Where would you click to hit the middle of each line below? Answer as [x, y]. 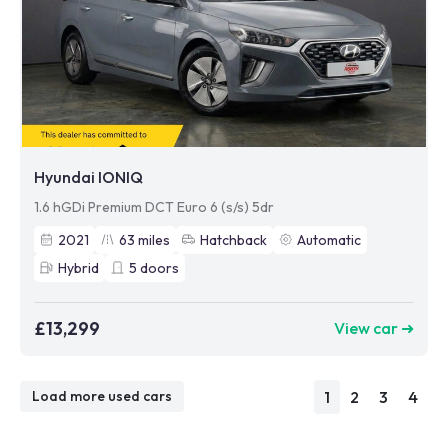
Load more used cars [102, 396]
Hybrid [78, 267]
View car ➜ [374, 328]
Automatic [329, 239]
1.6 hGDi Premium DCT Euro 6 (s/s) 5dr [154, 206]
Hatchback [233, 239]
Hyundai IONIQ [88, 176]
